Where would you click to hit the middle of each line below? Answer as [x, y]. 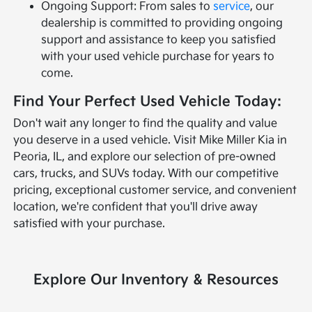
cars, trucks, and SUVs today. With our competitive [146, 174]
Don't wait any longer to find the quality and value [146, 124]
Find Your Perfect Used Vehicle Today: [148, 102]
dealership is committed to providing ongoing [162, 24]
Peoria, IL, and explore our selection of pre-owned [145, 157]
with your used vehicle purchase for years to [158, 57]
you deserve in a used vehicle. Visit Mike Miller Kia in [150, 141]
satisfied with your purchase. [89, 224]
